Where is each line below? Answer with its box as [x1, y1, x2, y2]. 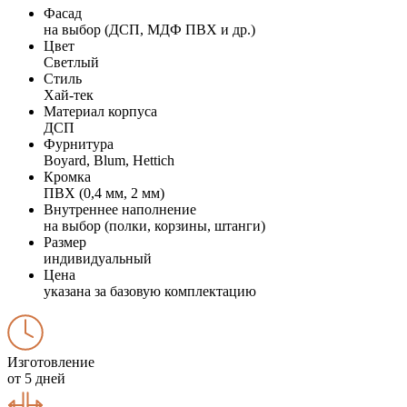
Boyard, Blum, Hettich [44, 152, 174, 168]
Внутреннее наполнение [44, 201, 196, 217]
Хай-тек [44, 86, 94, 103]
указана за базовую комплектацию [44, 283, 256, 299]
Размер [44, 233, 86, 250]
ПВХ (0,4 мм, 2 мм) [44, 184, 164, 201]
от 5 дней [7, 370, 65, 386]
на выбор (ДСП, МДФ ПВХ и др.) [44, 21, 255, 37]
